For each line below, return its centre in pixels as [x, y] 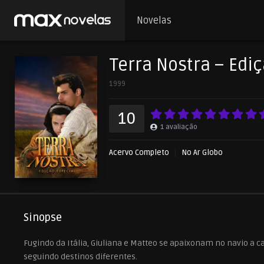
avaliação [181, 127]
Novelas [154, 21]
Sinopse [43, 217]
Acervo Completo [139, 153]
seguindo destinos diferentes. [80, 256]
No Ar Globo [202, 153]
